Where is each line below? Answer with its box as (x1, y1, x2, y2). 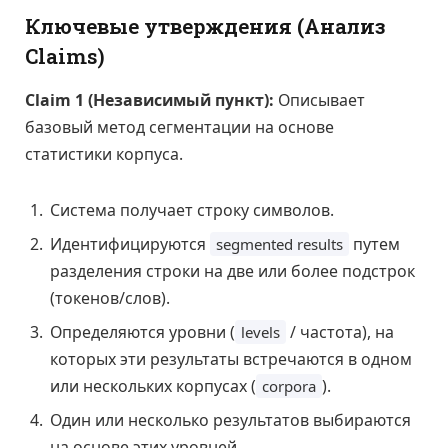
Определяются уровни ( (50, 320, 235, 343)
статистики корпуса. (25, 142, 183, 165)
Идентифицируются (50, 232, 210, 255)
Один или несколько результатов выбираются (50, 408, 411, 431)
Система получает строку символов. (50, 198, 334, 221)
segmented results (216, 233, 343, 254)
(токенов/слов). (50, 286, 170, 309)
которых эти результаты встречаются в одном (50, 347, 412, 370)
